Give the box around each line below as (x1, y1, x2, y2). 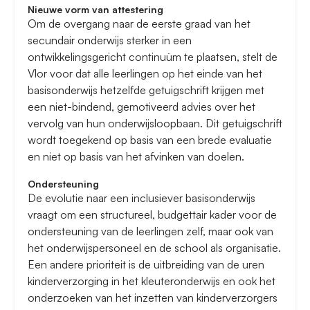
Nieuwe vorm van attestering (28, 3, 163, 16)
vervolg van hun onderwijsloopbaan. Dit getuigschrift (28, 116, 282, 131)
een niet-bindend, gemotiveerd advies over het (28, 100, 255, 114)
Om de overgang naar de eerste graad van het (28, 17, 250, 31)
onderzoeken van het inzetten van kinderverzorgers (28, 291, 277, 305)
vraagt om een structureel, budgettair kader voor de (28, 208, 277, 222)
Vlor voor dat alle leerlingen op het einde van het (28, 66, 262, 81)
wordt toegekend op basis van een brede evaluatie (28, 133, 272, 147)
